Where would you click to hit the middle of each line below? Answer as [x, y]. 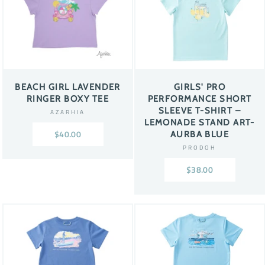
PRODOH [200, 148]
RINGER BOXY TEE [68, 99]
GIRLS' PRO [200, 87]
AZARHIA [68, 112]
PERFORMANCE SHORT [200, 99]
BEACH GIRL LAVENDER [68, 87]
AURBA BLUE [200, 135]
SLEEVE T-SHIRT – [200, 111]
